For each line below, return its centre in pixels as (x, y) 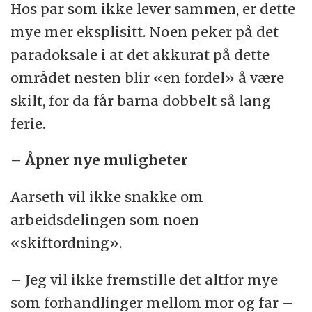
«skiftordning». (67, 243)
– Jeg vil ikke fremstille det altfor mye (145, 280)
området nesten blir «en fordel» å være (148, 77)
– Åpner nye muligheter (100, 160)
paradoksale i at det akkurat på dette (140, 54)
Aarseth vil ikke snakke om (107, 197)
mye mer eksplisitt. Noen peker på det (145, 31)
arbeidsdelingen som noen (105, 220)
